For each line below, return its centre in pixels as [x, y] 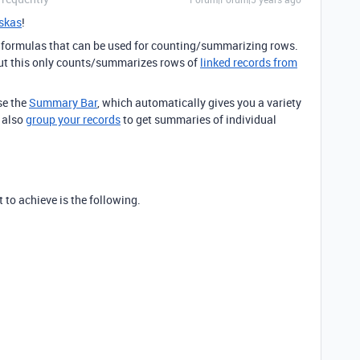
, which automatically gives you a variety [199, 102]
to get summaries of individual [198, 119]
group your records [73, 119]
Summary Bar [63, 102]
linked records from [249, 62]
